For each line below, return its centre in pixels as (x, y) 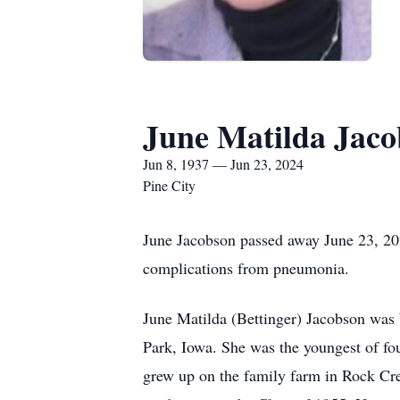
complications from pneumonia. (246, 268)
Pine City (169, 185)
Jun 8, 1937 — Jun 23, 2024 (223, 164)
